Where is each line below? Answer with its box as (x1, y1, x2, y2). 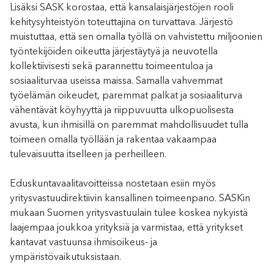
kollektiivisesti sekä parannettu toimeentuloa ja (10, 61, 213, 72)
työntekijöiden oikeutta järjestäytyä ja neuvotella (10, 46, 218, 57)
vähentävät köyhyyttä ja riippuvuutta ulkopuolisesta (10, 105, 234, 116)
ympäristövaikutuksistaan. (10, 252, 121, 262)
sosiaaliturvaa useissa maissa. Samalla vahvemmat (10, 76, 223, 86)
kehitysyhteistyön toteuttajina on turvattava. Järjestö (10, 17, 233, 28)
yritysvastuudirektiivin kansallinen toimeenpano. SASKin (10, 193, 250, 204)
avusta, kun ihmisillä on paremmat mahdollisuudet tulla (10, 120, 248, 130)
